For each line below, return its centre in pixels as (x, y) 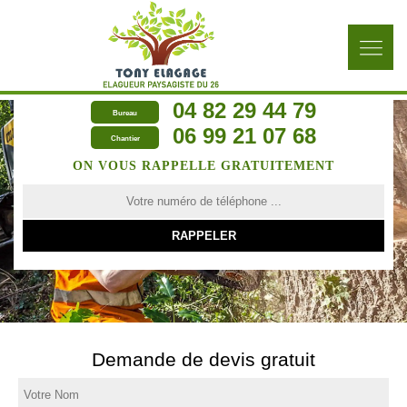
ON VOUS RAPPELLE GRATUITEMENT (203, 166)
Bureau (125, 114)
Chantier (125, 139)
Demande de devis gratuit (203, 359)
